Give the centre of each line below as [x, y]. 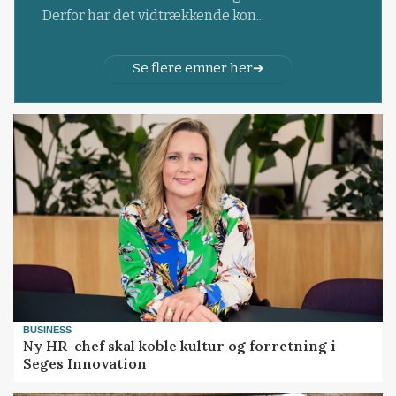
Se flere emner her [192, 68]
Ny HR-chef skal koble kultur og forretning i [180, 346]
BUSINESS [48, 330]
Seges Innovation [85, 364]
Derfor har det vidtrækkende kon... [153, 15]
